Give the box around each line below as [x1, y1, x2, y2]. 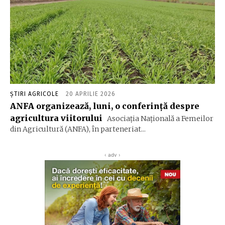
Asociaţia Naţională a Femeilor [105, 114, 213, 123]
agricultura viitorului [10, 113, 102, 123]
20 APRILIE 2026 [66, 90, 116, 97]
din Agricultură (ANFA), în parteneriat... [10, 124, 146, 134]
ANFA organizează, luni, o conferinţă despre [10, 100, 199, 111]
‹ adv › [104, 151, 121, 158]
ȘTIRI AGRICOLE [10, 90, 59, 97]
